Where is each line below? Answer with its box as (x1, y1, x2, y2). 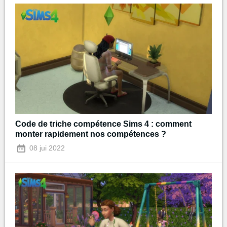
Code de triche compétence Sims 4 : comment (15, 120, 192, 129)
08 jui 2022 (27, 144, 65, 153)
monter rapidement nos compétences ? (15, 130, 166, 139)
